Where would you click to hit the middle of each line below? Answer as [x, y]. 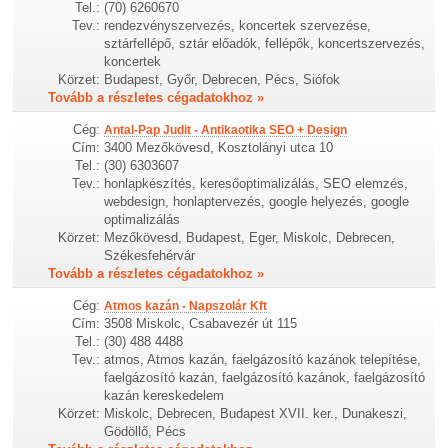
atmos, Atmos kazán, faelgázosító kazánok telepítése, [263, 359]
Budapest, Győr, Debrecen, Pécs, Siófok [222, 79]
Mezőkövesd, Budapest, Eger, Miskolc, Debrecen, [250, 237]
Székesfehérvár [150, 255]
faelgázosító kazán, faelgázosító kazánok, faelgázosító [265, 377]
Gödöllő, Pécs [145, 431]
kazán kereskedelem [164, 395]
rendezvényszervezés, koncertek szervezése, [238, 25]
